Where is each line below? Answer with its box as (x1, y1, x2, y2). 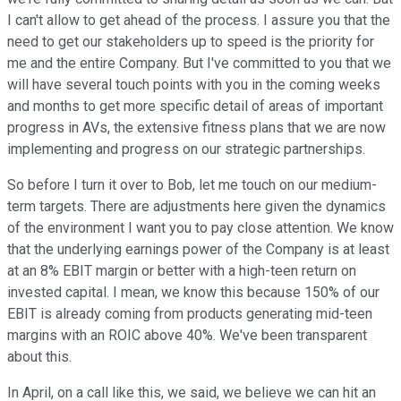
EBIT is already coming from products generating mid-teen (7, 305, 372, 323)
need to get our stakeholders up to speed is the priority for (7, 33, 374, 51)
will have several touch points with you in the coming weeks (7, 76, 380, 94)
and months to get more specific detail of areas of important (7, 98, 383, 115)
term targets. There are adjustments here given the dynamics (7, 198, 386, 216)
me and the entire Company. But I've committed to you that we (7, 55, 391, 73)
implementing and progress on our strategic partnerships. (7, 141, 365, 158)
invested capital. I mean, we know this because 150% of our (7, 284, 380, 302)
